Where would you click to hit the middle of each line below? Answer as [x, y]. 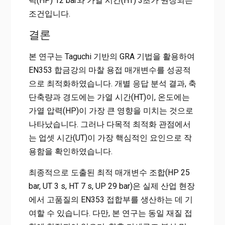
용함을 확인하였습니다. [70, 152]
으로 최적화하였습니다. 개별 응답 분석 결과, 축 [112, 84]
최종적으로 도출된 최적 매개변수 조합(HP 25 [109, 173]
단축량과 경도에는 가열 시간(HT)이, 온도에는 [109, 97]
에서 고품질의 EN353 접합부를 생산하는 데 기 [110, 200]
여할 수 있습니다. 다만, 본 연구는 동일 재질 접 [110, 213]
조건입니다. [49, 14]
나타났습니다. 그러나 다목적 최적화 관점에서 [109, 125]
